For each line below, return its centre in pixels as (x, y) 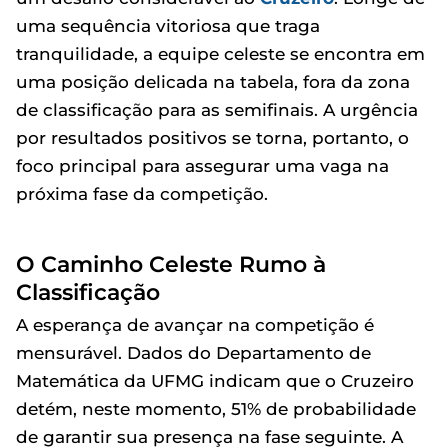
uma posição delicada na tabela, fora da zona (213, 81)
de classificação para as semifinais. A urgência (217, 109)
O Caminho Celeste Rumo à (171, 263)
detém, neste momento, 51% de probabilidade (216, 408)
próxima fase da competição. (142, 193)
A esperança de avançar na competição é (195, 324)
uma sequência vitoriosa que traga (168, 25)
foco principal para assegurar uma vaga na (202, 165)
